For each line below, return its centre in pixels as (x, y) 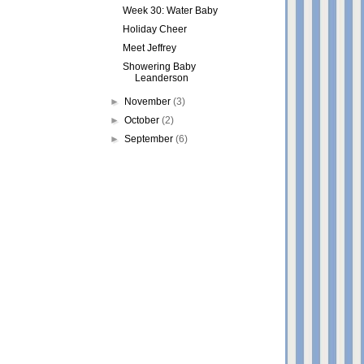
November (149, 102)
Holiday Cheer (154, 29)
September (150, 139)
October (143, 120)
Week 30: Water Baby (170, 11)
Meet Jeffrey (149, 48)
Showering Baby (159, 67)
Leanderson (161, 78)
